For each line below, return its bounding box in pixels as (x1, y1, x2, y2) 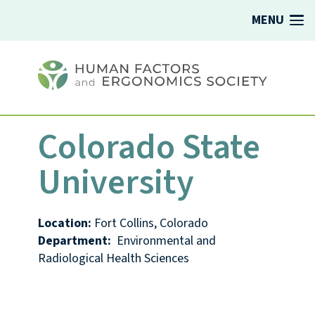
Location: (37, 214, 91, 233)
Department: (37, 232, 114, 250)
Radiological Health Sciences (37, 250, 189, 268)
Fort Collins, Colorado (91, 214, 208, 233)
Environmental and (113, 232, 216, 250)
